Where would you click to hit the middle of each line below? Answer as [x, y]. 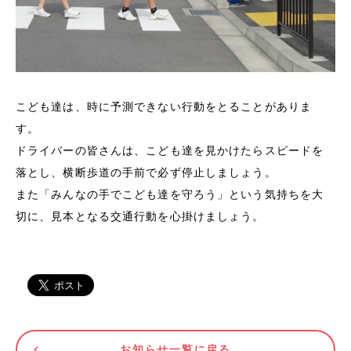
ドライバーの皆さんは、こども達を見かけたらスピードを [170, 150]
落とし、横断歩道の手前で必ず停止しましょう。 [146, 172]
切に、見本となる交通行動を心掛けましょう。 [140, 216]
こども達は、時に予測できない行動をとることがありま [164, 106]
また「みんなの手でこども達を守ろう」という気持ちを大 [170, 194]
